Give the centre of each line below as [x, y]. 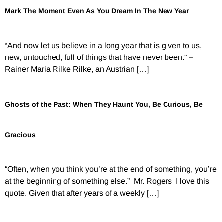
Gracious [20, 135]
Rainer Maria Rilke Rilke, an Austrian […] [77, 69]
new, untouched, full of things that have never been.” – [99, 57]
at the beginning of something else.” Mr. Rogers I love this [107, 181]
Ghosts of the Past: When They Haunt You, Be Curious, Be [104, 104]
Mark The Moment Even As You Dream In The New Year [97, 11]
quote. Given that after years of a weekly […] [82, 193]
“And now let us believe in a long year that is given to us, [103, 45]
